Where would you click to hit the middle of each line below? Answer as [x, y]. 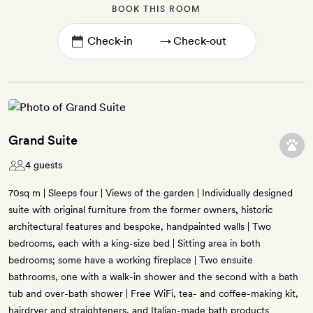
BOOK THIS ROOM [156, 9]
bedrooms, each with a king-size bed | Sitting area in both [134, 243]
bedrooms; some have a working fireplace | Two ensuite [131, 260]
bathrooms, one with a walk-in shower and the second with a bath [153, 277]
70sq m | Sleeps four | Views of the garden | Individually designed [151, 193]
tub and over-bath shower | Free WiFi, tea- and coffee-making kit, [153, 294]
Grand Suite [43, 140]
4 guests [44, 165]
